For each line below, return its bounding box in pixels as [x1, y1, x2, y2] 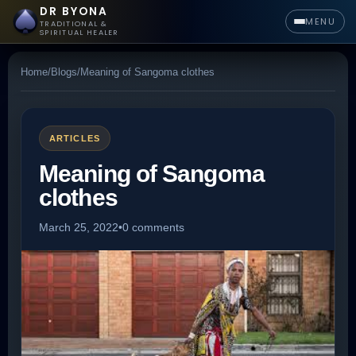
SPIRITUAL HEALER [40, 27, 119, 37]
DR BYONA [40, 4, 109, 19]
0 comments [122, 221, 184, 234]
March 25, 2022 [39, 221, 118, 234]
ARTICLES [49, 133, 100, 143]
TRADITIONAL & [40, 18, 107, 29]
